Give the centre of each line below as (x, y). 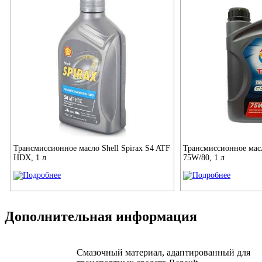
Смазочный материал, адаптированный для (163, 253)
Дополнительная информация (101, 217)
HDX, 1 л (30, 158)
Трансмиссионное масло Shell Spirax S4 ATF (92, 149)
